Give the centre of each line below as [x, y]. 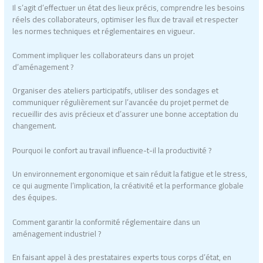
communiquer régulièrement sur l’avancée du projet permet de [121, 102]
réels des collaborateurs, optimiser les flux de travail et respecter [126, 19]
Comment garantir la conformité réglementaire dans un [107, 222]
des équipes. [35, 198]
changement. [35, 126]
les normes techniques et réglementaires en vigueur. [104, 31]
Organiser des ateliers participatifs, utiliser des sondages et [116, 91]
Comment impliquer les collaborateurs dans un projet [103, 55]
